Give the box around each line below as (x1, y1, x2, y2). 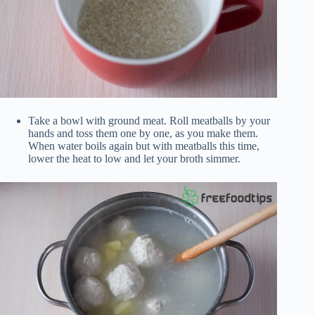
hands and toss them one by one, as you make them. (28, 127, 258, 139)
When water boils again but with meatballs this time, (28, 139, 259, 152)
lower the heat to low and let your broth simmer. (28, 152, 240, 165)
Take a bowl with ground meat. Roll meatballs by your (28, 114, 270, 127)
